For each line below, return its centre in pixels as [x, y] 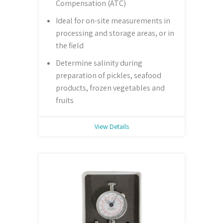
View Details [111, 127]
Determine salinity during [99, 63]
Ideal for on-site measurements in [113, 21]
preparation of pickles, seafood [108, 76]
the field [69, 46]
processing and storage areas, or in [115, 33]
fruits [64, 101]
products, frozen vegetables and [110, 88]
